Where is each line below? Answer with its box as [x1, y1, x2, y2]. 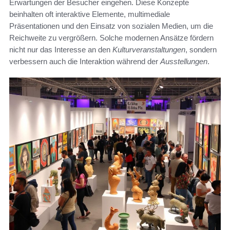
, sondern [185, 45, 217, 54]
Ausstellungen [160, 56, 207, 66]
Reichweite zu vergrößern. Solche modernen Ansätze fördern [9, 33, 214, 42]
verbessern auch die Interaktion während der [9, 56, 160, 66]
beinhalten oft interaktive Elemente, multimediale [9, 9, 170, 18]
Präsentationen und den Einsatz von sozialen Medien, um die [9, 21, 213, 30]
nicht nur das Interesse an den [9, 45, 112, 54]
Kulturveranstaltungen [112, 45, 185, 54]
